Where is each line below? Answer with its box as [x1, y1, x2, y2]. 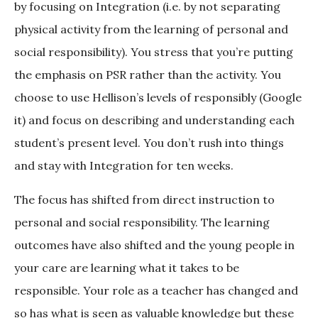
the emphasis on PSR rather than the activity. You [14, 67, 281, 82]
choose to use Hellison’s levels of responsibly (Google [14, 90, 302, 105]
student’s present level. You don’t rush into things [14, 136, 284, 150]
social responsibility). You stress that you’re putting [14, 45, 293, 60]
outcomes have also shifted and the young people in [14, 238, 295, 253]
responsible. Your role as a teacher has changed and [14, 283, 298, 298]
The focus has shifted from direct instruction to [14, 192, 275, 207]
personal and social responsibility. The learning [14, 215, 270, 230]
